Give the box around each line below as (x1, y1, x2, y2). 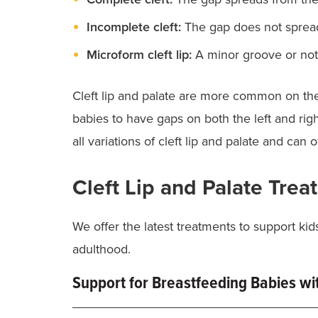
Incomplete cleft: (87, 18, 181, 35)
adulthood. (72, 241, 131, 257)
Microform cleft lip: (87, 46, 192, 62)
